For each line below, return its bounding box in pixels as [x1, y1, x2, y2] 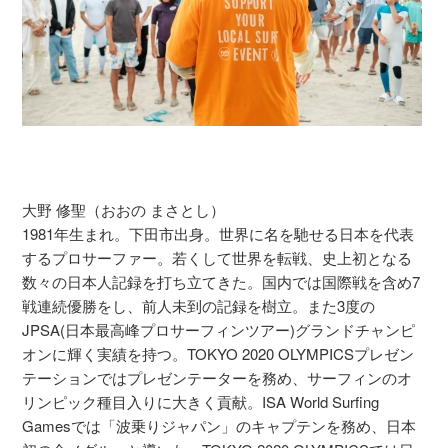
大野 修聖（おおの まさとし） [22, 198, 226, 220]
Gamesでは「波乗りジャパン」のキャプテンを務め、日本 [22, 414, 417, 436]
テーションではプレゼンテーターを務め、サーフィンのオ [22, 366, 413, 388]
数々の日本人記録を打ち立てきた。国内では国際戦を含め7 [22, 270, 421, 292]
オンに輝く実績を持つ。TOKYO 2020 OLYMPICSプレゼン [22, 342, 415, 364]
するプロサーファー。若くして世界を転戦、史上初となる [22, 246, 413, 268]
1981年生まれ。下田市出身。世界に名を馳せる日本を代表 [22, 222, 415, 244]
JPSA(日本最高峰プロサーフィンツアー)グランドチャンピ [22, 318, 416, 340]
